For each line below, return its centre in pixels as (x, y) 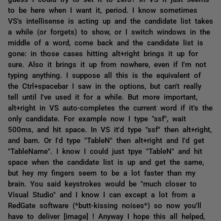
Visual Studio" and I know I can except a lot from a (102, 194)
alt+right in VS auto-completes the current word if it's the (110, 107)
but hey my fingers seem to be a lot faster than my (102, 172)
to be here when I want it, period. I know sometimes (103, 10)
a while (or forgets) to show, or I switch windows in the (109, 31)
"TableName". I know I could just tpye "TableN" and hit (105, 151)
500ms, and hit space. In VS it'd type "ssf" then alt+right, (110, 129)
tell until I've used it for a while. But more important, (103, 96)
